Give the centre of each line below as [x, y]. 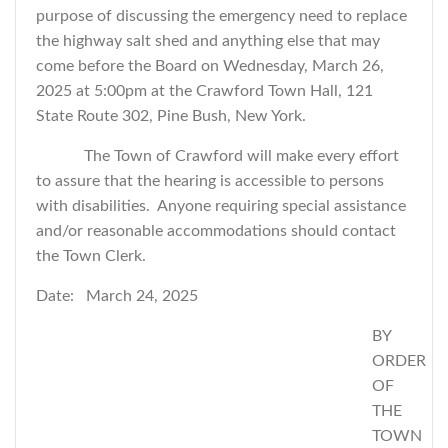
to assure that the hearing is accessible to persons [210, 181]
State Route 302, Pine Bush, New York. [171, 116]
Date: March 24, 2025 [117, 296]
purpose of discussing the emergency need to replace [221, 16]
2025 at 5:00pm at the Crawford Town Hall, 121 [204, 91]
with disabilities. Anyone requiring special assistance [221, 206]
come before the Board [118, 66]
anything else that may [301, 41]
